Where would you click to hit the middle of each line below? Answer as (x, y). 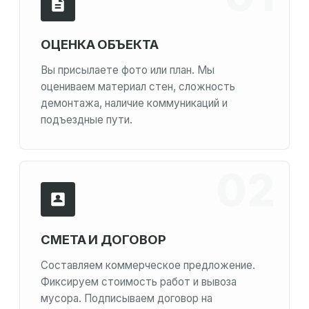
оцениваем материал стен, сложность (138, 87)
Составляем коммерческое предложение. (148, 266)
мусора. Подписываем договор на (127, 299)
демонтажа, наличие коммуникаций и (134, 103)
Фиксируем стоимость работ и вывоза (139, 282)
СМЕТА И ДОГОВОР (103, 240)
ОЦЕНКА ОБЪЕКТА (100, 44)
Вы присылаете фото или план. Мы (128, 70)
